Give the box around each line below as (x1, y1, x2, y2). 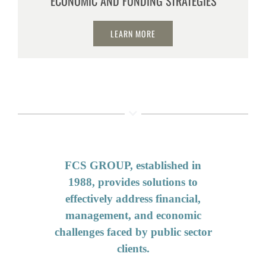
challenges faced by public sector (54, 226, 212, 239)
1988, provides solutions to (68, 176, 198, 189)
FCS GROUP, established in (65, 159, 201, 172)
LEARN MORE (110, 27, 156, 40)
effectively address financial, (65, 192, 201, 205)
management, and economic (65, 209, 201, 222)
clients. (116, 242, 150, 255)
